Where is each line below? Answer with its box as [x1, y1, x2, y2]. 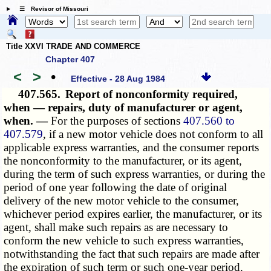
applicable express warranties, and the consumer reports [4, 141, 260, 154]
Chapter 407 [45, 54, 95, 65]
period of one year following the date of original [4, 181, 227, 194]
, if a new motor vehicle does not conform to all [43, 128, 264, 141]
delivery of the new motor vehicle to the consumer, [4, 194, 240, 207]
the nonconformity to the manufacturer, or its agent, [4, 154, 243, 168]
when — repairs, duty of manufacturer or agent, [4, 101, 243, 114]
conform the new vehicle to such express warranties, [4, 234, 244, 247]
